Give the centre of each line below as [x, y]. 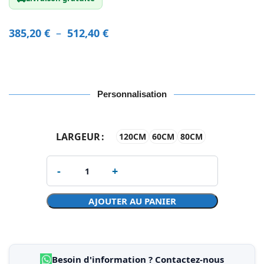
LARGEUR [78, 136]
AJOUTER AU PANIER [132, 201]
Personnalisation [132, 94]
